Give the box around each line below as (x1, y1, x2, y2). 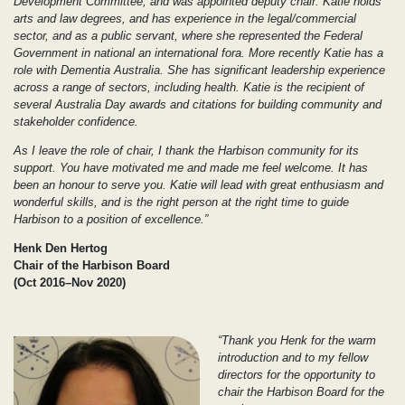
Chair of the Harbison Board (14, 258, 170, 272)
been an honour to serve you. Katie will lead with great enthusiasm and (14, 177, 383, 192)
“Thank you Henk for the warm (218, 333, 376, 347)
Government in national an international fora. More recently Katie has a (14, 45, 383, 60)
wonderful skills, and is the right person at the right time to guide (14, 194, 349, 209)
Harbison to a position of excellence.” (14, 212, 208, 226)
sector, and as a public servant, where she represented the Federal (14, 28, 363, 42)
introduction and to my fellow (218, 350, 368, 364)
